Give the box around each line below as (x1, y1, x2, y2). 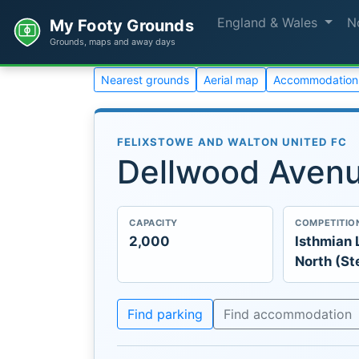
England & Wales (217, 14, 322, 30)
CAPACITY (129, 217, 178, 229)
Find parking (127, 305, 203, 322)
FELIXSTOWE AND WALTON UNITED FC (117, 135, 348, 148)
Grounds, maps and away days (49, 35, 175, 47)
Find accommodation (224, 305, 352, 322)
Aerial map (204, 73, 259, 87)
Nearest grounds (101, 73, 189, 87)
